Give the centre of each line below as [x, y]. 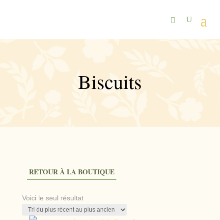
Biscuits [110, 81]
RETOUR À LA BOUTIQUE [71, 172]
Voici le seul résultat [53, 198]
